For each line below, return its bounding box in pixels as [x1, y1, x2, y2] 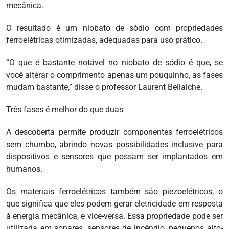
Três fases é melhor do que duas [6, 105, 123, 115]
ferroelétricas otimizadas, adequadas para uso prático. [6, 35, 202, 45]
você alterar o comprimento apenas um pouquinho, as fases [6, 70, 223, 80]
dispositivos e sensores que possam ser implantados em [6, 152, 223, 162]
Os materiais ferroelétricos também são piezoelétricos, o [6, 187, 223, 197]
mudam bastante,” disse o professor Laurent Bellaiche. [6, 82, 202, 93]
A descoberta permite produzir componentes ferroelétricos [6, 127, 223, 138]
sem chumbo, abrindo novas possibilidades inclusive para [6, 140, 223, 150]
